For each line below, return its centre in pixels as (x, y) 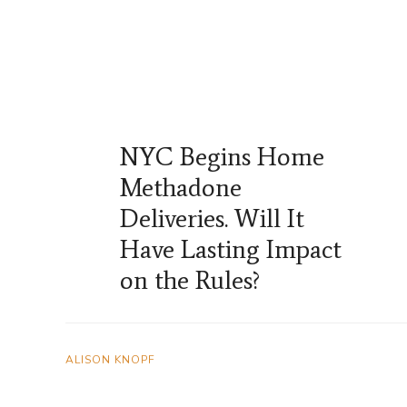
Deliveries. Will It (212, 218)
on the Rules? (190, 280)
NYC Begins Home (222, 157)
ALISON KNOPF (110, 360)
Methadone (181, 188)
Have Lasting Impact (231, 249)
